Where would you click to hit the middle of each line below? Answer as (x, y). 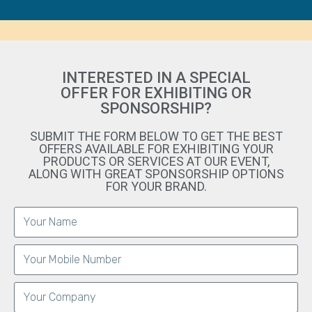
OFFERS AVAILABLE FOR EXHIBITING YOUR (156, 149)
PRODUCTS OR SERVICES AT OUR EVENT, (156, 162)
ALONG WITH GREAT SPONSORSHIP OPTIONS (156, 174)
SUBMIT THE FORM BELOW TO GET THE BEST (156, 136)
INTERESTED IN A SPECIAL (156, 78)
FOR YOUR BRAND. (156, 187)
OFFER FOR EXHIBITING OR (156, 93)
